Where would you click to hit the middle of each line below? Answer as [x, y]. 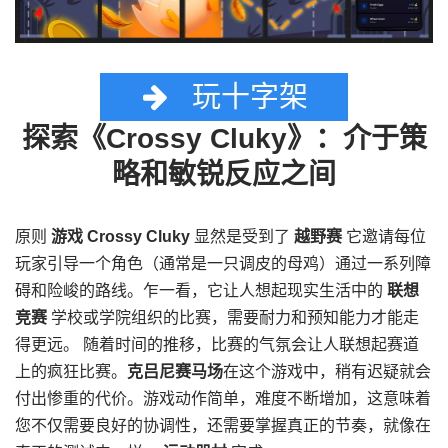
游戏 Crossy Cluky [120, 237]
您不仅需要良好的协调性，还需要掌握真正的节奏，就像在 [223, 426]
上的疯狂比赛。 [71, 372]
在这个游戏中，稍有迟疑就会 [327, 372]
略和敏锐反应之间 [224, 175]
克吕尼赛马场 [175, 372]
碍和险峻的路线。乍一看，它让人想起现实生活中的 [201, 291]
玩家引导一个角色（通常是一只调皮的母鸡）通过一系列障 [223, 264]
